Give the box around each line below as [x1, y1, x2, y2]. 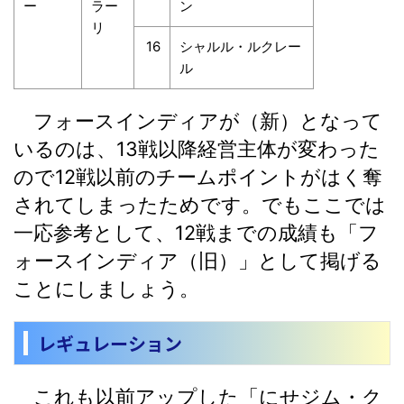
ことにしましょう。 [14, 276, 199, 300]
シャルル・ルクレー [179, 37, 301, 55]
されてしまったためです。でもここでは [14, 192, 386, 216]
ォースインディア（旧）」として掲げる [14, 248, 381, 272]
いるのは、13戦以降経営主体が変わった [14, 136, 380, 161]
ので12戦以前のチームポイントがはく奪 [14, 164, 382, 188]
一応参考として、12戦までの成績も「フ [14, 220, 379, 244]
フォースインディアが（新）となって [14, 108, 382, 133]
